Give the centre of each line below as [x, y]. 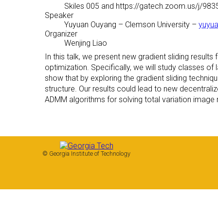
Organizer [61, 34]
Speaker [59, 15]
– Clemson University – [157, 25]
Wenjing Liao [86, 43]
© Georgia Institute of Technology [86, 154]
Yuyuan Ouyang [90, 25]
